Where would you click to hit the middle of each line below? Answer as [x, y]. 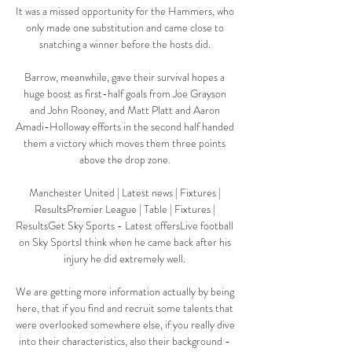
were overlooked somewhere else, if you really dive [125, 325]
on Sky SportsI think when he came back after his [125, 242]
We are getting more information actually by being [125, 292]
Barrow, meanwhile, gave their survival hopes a [125, 77]
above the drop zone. [126, 160]
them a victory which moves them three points [125, 143]
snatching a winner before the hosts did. [126, 44]
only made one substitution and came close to [125, 28]
